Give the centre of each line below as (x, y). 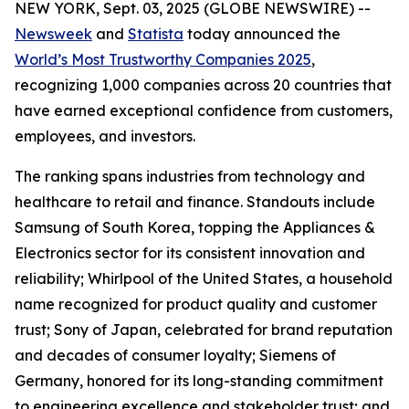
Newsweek (53, 34)
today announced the (262, 34)
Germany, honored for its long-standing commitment (199, 381)
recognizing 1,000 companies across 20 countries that (203, 85)
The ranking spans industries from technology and (190, 176)
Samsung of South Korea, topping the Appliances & (195, 227)
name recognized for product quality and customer (196, 304)
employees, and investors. (105, 136)
